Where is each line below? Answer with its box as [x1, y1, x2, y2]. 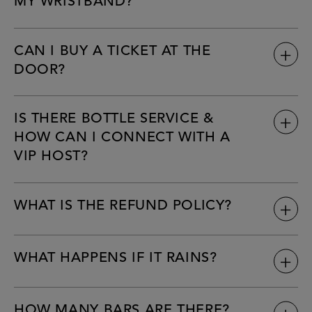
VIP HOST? [14, 150, 88, 164]
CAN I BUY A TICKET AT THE [14, 44, 211, 58]
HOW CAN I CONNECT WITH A [14, 131, 231, 146]
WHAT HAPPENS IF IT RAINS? [14, 251, 217, 265]
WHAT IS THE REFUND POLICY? [14, 198, 233, 213]
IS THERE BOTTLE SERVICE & [14, 112, 214, 127]
